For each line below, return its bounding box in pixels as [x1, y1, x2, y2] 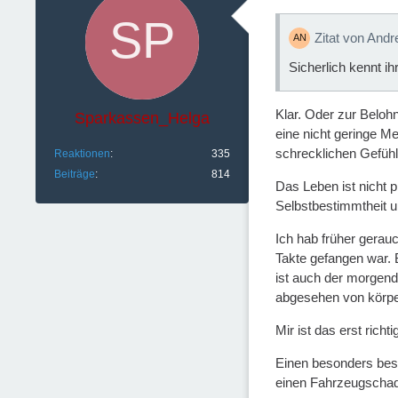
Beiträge [54, 168, 95, 181]
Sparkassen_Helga [75, 109, 210, 128]
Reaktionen [54, 147, 110, 161]
